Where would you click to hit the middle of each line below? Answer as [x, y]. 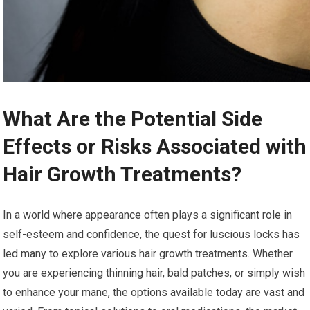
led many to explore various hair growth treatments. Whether [148, 253]
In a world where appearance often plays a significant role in [148, 215]
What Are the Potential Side [133, 118]
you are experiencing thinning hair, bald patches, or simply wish [154, 273]
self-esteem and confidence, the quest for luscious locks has [152, 234]
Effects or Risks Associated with [155, 146]
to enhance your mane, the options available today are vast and [154, 292]
